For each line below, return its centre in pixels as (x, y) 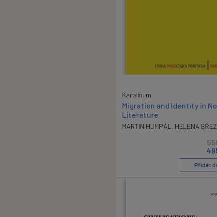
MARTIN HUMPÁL (147, 126)
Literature (140, 114)
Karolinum (137, 94)
